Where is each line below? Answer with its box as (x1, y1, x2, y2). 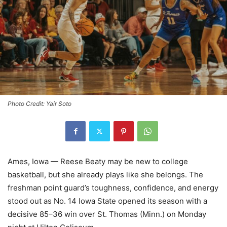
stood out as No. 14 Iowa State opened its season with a (8, 196, 207, 206)
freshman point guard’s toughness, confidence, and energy (8, 182, 218, 193)
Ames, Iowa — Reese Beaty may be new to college (8, 156, 188, 166)
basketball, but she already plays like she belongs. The (8, 169, 203, 179)
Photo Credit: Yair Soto (8, 99, 71, 107)
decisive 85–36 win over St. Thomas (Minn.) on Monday (8, 209, 206, 219)
